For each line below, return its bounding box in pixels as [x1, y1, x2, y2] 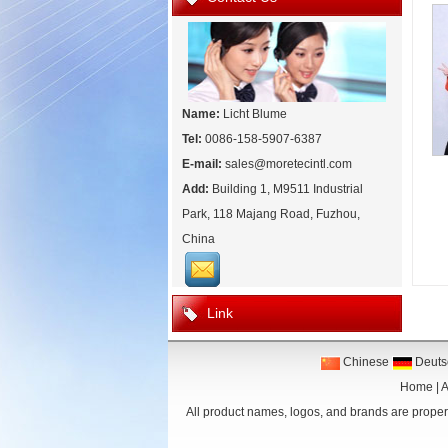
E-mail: [182, 157, 222, 171]
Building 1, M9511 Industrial [209, 182, 363, 196]
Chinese [339, 355, 389, 369]
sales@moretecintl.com [225, 157, 352, 171]
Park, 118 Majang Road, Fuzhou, [182, 207, 360, 221]
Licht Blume [220, 107, 287, 121]
